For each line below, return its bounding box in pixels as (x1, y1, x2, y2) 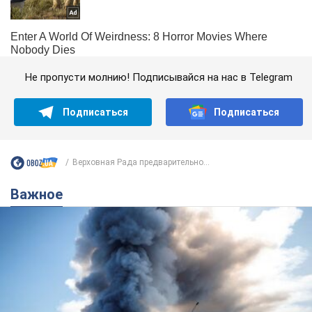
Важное (19, 185, 63, 203)
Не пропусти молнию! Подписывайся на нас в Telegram (24, 70, 292, 84)
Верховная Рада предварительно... (72, 157, 210, 168)
